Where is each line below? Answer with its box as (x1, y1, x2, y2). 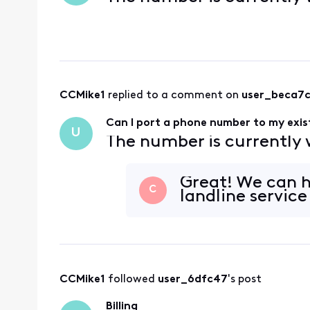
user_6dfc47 (157, 273, 228, 285)
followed (107, 273, 158, 285)
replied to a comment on (107, 90, 241, 102)
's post (227, 273, 262, 285)
